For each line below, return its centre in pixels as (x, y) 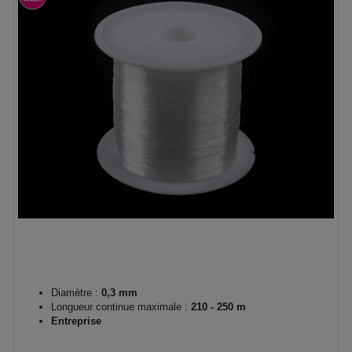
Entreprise (76, 321)
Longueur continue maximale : (119, 306)
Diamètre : (75, 292)
